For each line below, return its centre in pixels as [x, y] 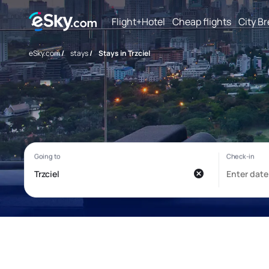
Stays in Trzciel [124, 53]
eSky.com [44, 53]
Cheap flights [202, 21]
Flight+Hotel [138, 21]
